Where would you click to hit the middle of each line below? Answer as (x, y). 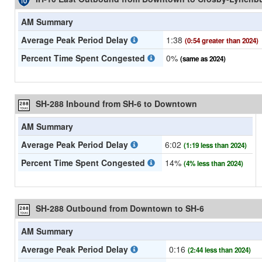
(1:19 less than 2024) (215, 146)
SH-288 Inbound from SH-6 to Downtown (116, 104)
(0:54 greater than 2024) (222, 41)
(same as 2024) (203, 59)
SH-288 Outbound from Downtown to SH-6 (120, 208)
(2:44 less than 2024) (219, 250)
